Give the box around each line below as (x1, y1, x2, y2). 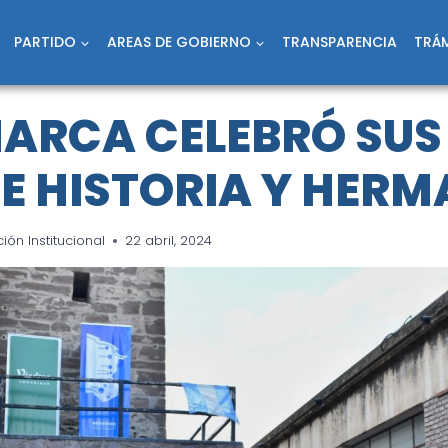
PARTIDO (14, 32, 77, 52)
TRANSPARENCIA (281, 32, 397, 52)
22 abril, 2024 (125, 231, 213, 249)
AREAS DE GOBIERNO (106, 32, 251, 52)
